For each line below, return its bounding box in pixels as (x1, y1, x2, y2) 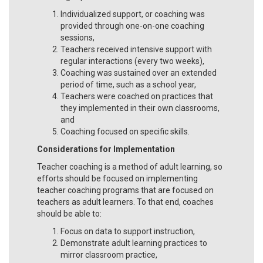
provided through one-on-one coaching (60, 21, 204, 31)
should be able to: (37, 208, 102, 218)
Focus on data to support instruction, (60, 226, 195, 236)
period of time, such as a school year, (60, 79, 196, 89)
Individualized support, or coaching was (60, 9, 205, 19)
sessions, (60, 32, 95, 42)
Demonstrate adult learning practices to (60, 238, 207, 248)
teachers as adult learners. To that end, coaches (37, 197, 214, 207)
